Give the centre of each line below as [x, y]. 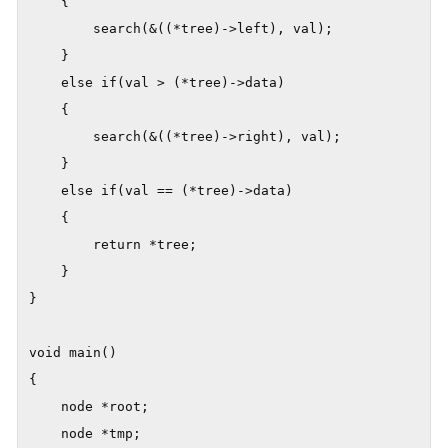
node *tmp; [85, 434]
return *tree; [113, 245]
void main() [73, 353]
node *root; [89, 407]
